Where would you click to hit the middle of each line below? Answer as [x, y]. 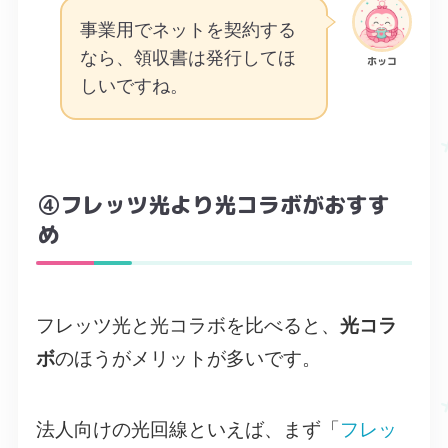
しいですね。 [133, 86]
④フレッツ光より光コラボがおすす [214, 205]
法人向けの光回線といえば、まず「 [187, 429]
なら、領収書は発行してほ [187, 58]
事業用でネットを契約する [187, 30]
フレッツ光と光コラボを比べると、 [187, 326]
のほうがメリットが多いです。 [187, 359]
